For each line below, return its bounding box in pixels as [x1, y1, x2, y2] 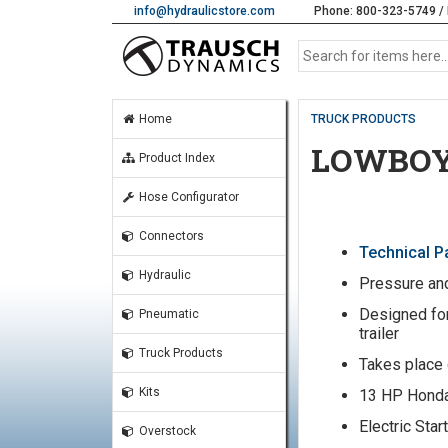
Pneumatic [135, 307, 199, 321]
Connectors [135, 229, 204, 243]
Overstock [135, 424, 196, 438]
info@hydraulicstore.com [134, 4, 276, 18]
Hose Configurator [135, 190, 239, 204]
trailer [359, 324, 400, 343]
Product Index [135, 151, 215, 165]
